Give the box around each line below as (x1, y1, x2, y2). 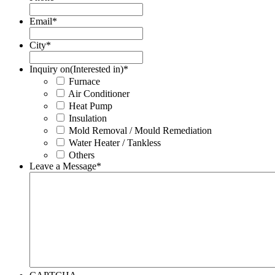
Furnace (69, 76, 100, 87)
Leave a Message (29, 160, 96, 171)
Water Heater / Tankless (69, 137, 161, 148)
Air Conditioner (68, 88, 130, 99)
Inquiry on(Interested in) (29, 63, 123, 74)
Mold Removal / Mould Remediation (69, 125, 212, 136)
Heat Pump (69, 100, 112, 111)
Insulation (69, 112, 107, 123)
